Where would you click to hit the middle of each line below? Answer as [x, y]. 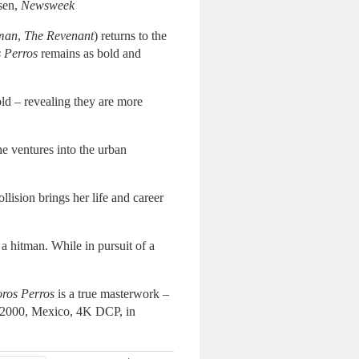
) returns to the [130, 36]
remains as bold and [89, 53]
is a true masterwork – [112, 294]
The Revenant [59, 36]
